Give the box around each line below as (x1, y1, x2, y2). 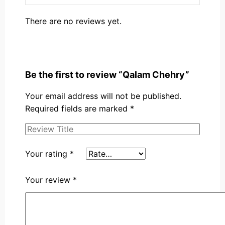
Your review (25, 175, 73, 185)
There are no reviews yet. (25, 16, 122, 27)
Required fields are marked (25, 103, 130, 114)
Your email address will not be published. (25, 91, 181, 101)
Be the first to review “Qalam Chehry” (25, 69, 189, 80)
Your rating (25, 149, 70, 159)
